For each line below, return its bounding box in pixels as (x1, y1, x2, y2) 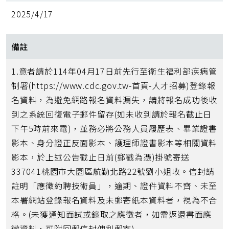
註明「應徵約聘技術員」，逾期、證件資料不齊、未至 (11, 179, 218, 192)
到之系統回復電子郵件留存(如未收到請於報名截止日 (11, 108, 212, 121)
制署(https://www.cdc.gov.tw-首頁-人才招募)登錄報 (11, 79, 216, 92)
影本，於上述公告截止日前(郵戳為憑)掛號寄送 (11, 151, 190, 164)
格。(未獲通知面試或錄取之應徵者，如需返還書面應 (11, 208, 212, 221)
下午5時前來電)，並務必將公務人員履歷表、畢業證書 (11, 122, 217, 135)
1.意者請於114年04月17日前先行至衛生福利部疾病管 (11, 65, 217, 78)
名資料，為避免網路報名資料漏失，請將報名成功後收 (11, 94, 218, 106)
